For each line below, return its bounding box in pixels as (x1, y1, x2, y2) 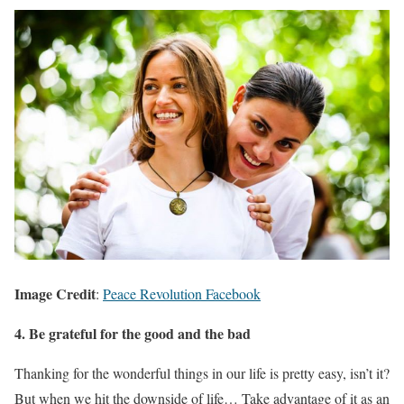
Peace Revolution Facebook (103, 283, 261, 303)
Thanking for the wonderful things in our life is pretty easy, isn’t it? (14, 363, 390, 382)
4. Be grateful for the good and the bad (14, 322, 251, 344)
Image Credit (14, 282, 96, 304)
